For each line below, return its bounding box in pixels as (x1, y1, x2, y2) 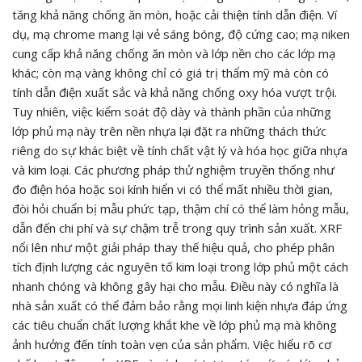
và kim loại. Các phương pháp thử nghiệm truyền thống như (12, 161, 335, 178)
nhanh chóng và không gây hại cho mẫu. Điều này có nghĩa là (12, 277, 339, 294)
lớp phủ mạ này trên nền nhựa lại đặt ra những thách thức (12, 122, 326, 139)
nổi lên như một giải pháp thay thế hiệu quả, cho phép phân (12, 238, 335, 255)
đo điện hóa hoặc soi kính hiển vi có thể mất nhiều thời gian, (12, 180, 333, 197)
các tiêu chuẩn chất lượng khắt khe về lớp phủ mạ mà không (12, 316, 337, 333)
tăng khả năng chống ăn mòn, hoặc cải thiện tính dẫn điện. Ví (12, 6, 337, 23)
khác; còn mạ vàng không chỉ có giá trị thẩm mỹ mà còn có (12, 64, 329, 81)
